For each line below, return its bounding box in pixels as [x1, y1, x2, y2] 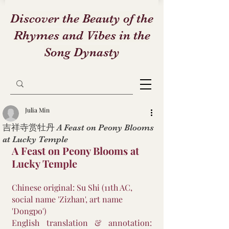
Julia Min [25, 106, 50, 114]
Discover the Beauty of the [10, 11, 153, 26]
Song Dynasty [44, 45, 120, 59]
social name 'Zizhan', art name [12, 194, 125, 204]
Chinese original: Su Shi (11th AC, [12, 182, 134, 193]
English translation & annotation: [12, 217, 152, 228]
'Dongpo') [12, 205, 47, 216]
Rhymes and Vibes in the [13, 28, 150, 42]
